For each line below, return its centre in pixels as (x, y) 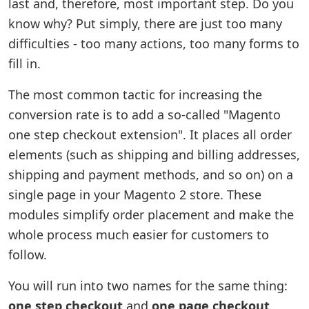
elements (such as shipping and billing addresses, (154, 154)
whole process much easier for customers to (139, 235)
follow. (28, 255)
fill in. (24, 63)
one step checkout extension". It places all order (150, 134)
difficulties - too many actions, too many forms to (154, 43)
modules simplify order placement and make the (151, 215)
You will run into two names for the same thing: (148, 286)
